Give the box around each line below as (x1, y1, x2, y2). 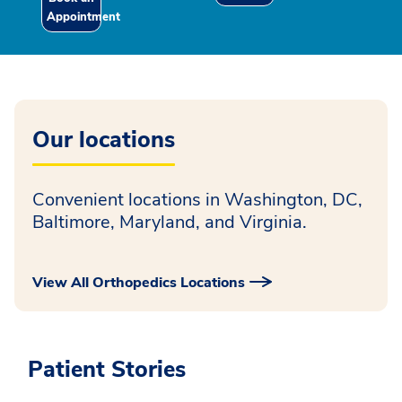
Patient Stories (28, 354, 186, 385)
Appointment (47, 8, 120, 25)
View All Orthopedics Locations (32, 272, 245, 293)
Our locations (32, 124, 175, 155)
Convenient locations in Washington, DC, (32, 187, 363, 212)
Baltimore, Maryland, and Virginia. (32, 209, 307, 234)
